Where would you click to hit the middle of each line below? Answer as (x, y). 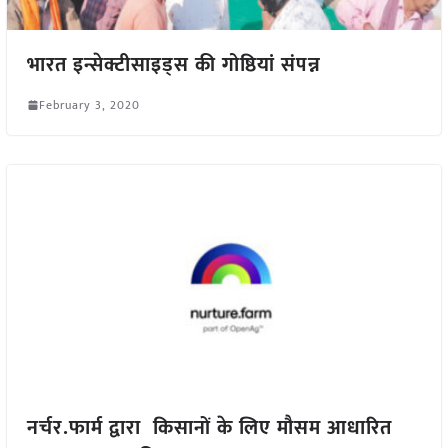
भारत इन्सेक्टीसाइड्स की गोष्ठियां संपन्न (173, 64)
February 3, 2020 (89, 104)
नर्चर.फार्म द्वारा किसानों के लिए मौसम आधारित (209, 428)
